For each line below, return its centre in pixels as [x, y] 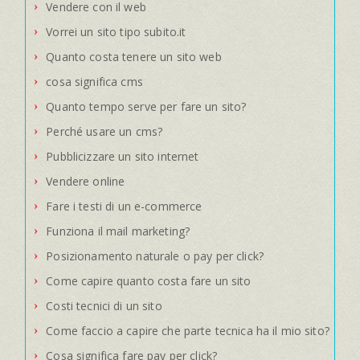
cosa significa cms [94, 81]
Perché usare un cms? [104, 131]
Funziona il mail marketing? [118, 231]
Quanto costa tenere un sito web [134, 56]
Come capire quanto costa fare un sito [149, 280]
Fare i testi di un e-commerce [124, 206]
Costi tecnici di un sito [104, 305]
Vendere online [86, 181]
